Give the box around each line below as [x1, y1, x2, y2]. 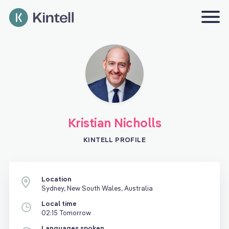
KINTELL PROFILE [83, 135, 146, 144]
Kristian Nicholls [67, 115, 162, 130]
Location [41, 175, 72, 183]
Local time [41, 199, 77, 208]
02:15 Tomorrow [41, 209, 91, 217]
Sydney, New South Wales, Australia [41, 184, 153, 192]
